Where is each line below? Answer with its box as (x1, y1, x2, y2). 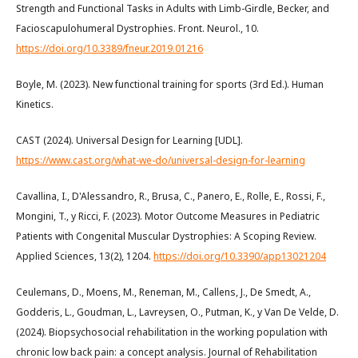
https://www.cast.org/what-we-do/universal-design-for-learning (16, 153, 305, 167)
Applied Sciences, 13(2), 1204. (16, 249, 153, 263)
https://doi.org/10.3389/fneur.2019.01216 (16, 41, 203, 55)
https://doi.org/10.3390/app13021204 (153, 249, 326, 263)
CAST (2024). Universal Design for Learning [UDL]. (16, 133, 243, 147)
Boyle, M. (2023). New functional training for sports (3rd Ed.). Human (16, 77, 324, 91)
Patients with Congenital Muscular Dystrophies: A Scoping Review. (16, 229, 316, 243)
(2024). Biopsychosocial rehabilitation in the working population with (16, 324, 328, 339)
